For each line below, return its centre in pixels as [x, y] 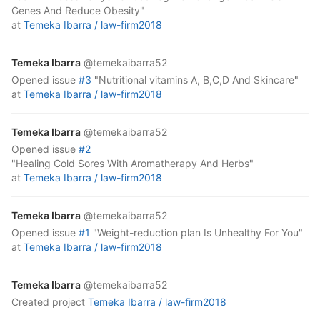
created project [52, 301]
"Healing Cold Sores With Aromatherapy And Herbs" [132, 163]
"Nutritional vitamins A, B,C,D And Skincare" [196, 79]
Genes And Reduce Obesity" [78, 10]
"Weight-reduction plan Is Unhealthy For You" [198, 232]
